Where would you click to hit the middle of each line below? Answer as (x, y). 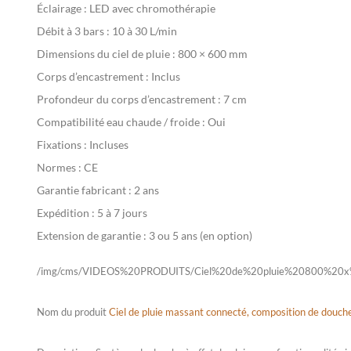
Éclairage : (62, 8)
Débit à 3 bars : (73, 31)
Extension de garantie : (92, 235)
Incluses (108, 145)
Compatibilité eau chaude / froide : (121, 122)
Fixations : (62, 145)
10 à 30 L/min (143, 31)
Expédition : (66, 213)
